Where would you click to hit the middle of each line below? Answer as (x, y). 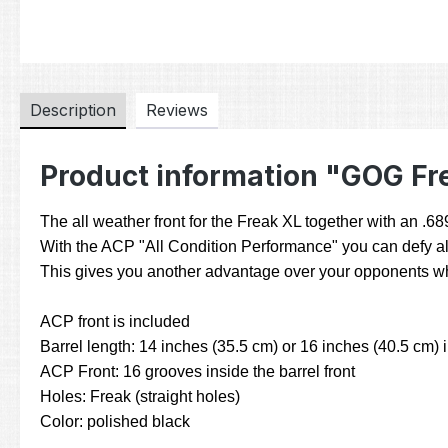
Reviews (177, 110)
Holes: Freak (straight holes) (140, 397)
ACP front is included (115, 322)
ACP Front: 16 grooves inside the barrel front (197, 372)
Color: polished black (115, 422)
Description (73, 110)
